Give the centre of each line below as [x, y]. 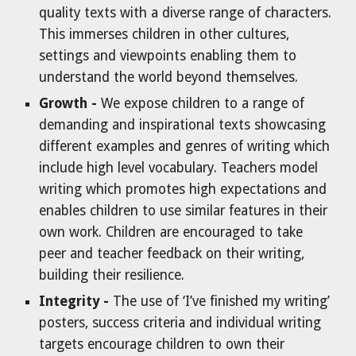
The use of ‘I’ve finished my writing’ [222, 301]
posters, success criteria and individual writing [180, 323]
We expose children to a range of [203, 103]
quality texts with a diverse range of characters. [186, 13]
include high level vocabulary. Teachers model [179, 168]
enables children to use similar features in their [184, 211]
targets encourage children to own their [162, 344]
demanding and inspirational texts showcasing [183, 125]
